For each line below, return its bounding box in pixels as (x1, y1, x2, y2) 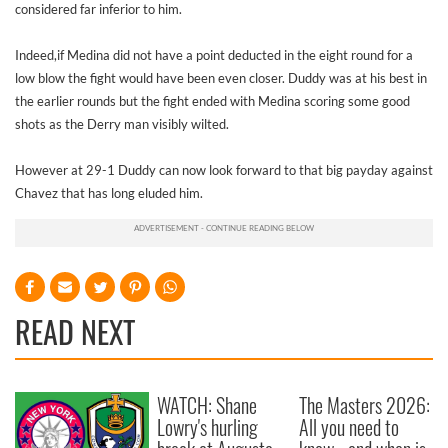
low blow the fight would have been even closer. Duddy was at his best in (15, 70, 427, 86)
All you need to (299, 412, 400, 442)
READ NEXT (15, 309, 135, 354)
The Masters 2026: (299, 390, 431, 420)
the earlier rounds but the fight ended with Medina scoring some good (15, 93, 410, 109)
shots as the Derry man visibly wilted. (15, 116, 229, 132)
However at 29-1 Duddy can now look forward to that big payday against (15, 162, 433, 178)
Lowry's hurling (157, 412, 259, 442)
